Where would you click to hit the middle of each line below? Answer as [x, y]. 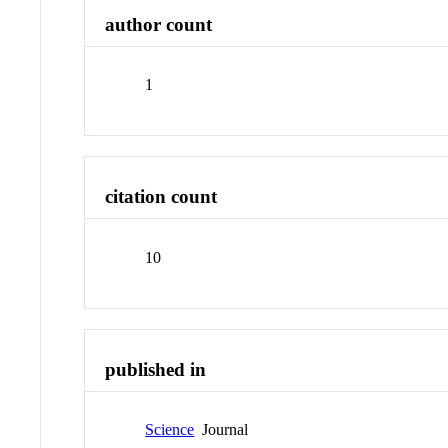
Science [170, 430]
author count [159, 24]
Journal [221, 430]
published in [156, 369]
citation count [161, 197]
